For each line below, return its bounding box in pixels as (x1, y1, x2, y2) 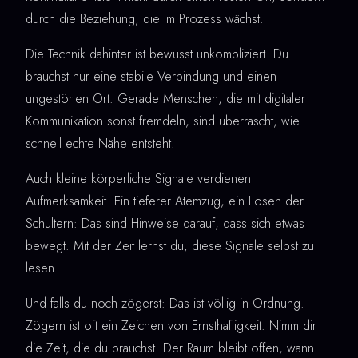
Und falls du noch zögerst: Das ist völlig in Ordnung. (26, 294, 304, 313)
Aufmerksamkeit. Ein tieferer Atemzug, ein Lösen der (26, 192, 304, 211)
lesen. (26, 259, 58, 278)
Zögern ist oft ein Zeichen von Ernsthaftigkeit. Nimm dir (26, 316, 316, 336)
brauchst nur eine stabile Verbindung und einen (26, 67, 276, 86)
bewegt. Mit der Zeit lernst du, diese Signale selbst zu (26, 237, 314, 256)
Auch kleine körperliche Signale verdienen (26, 169, 251, 189)
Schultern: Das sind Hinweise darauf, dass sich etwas (26, 214, 304, 233)
